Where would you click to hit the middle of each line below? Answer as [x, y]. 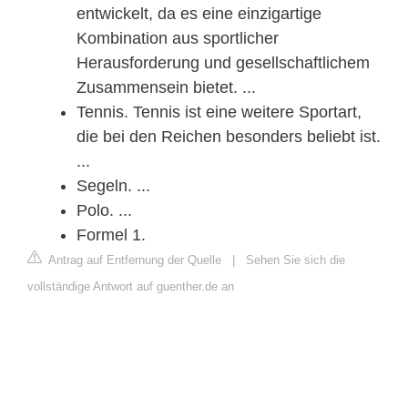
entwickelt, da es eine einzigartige [199, 13]
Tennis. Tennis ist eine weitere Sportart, [219, 112]
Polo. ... [104, 210]
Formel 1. [111, 235]
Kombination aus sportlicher [178, 38]
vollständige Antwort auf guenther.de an [131, 286]
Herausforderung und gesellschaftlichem [223, 62]
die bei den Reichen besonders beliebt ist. [229, 136]
